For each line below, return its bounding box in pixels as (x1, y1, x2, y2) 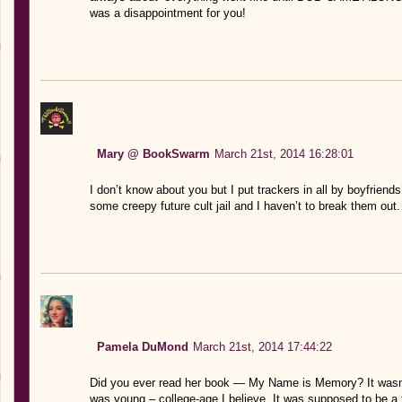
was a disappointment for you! (89, 5, 246, 20)
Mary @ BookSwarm (96, 146, 210, 161)
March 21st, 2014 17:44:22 (192, 339, 332, 354)
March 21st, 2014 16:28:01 (214, 146, 354, 161)
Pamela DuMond (96, 339, 188, 354)
